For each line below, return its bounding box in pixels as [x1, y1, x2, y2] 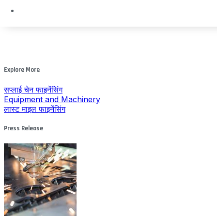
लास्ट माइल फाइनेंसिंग [4, 104, 65, 114]
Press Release [4, 124, 43, 133]
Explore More [4, 65, 40, 74]
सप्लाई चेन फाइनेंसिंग [4, 84, 62, 94]
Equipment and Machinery [4, 94, 100, 104]
